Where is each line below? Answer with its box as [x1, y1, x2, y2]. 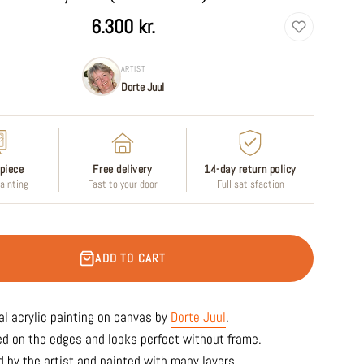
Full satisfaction [216, 178, 284, 191]
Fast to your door [88, 178, 158, 191]
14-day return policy [204, 162, 297, 176]
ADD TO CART [95, 250, 167, 266]
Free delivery [93, 162, 153, 176]
